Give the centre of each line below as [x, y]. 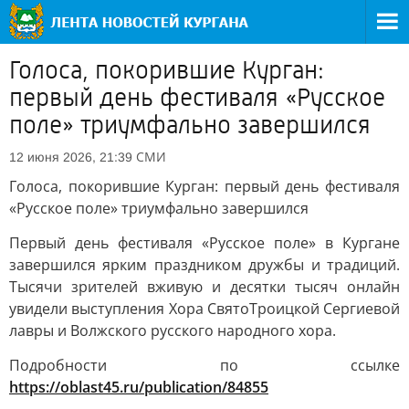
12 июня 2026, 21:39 [71, 157]
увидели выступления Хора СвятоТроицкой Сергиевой [204, 309]
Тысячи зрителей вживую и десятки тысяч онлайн [204, 287]
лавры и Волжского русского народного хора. [173, 330]
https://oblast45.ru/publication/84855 [139, 387]
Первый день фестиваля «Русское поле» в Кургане [204, 243]
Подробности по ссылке [204, 365]
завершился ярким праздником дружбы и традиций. [204, 265]
